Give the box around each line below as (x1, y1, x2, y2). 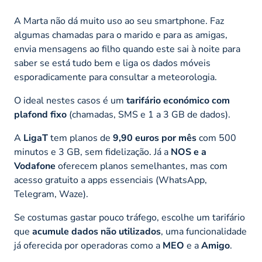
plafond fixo (14, 108, 67, 121)
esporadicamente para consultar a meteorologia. (14, 70, 217, 84)
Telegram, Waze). (14, 187, 88, 201)
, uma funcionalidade (161, 225, 247, 238)
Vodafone (14, 159, 56, 173)
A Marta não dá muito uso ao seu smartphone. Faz (14, 14, 224, 27)
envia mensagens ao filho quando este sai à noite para (14, 42, 240, 56)
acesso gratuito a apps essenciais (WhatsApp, (14, 173, 207, 187)
